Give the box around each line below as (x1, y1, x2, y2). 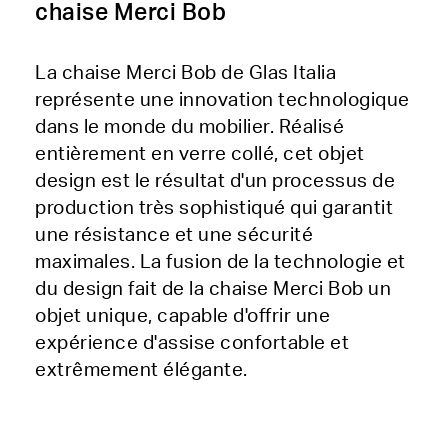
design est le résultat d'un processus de (35, 172, 395, 191)
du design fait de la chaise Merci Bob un (35, 280, 391, 299)
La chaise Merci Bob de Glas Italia (35, 64, 336, 83)
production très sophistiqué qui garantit (35, 199, 393, 218)
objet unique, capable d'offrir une (35, 307, 330, 326)
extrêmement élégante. (35, 361, 248, 380)
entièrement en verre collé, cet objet (35, 145, 365, 164)
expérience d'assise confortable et (35, 334, 349, 353)
